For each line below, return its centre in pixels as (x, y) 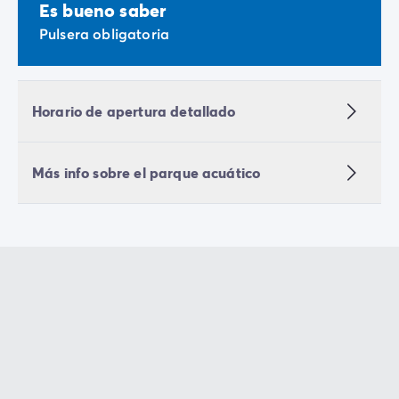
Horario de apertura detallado (134, 111)
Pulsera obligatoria (105, 34)
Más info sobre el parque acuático (147, 173)
